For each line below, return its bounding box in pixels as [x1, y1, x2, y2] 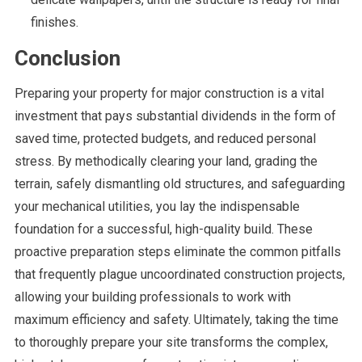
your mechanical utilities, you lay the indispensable [14, 198, 300, 214]
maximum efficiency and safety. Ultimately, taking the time [14, 311, 339, 327]
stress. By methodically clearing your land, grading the [14, 153, 318, 169]
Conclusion [14, 45, 120, 70]
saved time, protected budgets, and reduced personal [14, 130, 316, 146]
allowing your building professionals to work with [14, 288, 291, 305]
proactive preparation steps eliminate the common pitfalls [14, 243, 341, 259]
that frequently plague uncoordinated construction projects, [14, 266, 345, 282]
